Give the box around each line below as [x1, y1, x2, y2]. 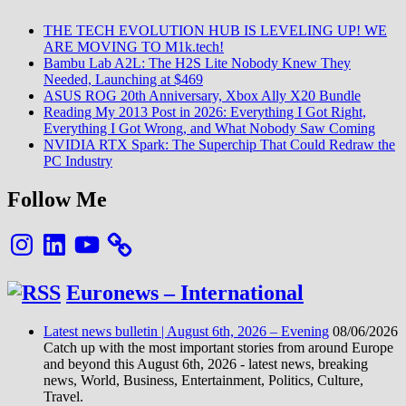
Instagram [6, 228, 63, 245]
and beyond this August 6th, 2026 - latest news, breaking [43, 356, 368, 372]
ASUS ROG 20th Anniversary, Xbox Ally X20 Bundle [43, 88, 361, 104]
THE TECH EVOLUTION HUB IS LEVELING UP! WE [43, 23, 387, 39]
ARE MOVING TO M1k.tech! [43, 39, 224, 55]
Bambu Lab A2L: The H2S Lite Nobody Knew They [43, 55, 351, 72]
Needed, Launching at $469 [43, 72, 203, 88]
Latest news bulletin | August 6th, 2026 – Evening [43, 324, 329, 340]
